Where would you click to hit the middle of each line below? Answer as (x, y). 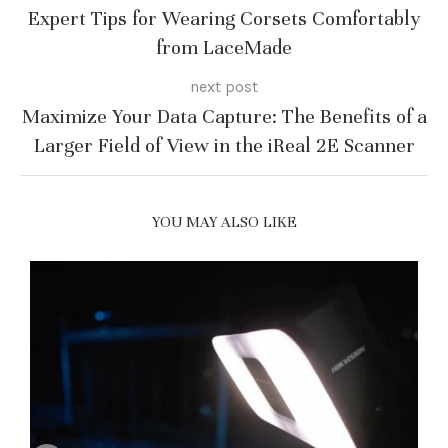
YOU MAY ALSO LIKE (224, 222)
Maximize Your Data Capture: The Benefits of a (224, 116)
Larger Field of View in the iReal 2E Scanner (224, 145)
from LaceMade (224, 47)
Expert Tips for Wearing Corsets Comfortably (224, 18)
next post (224, 86)
